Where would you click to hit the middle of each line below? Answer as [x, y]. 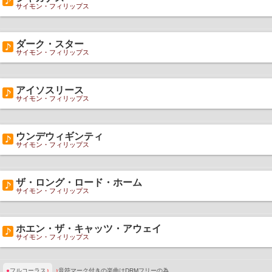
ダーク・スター [50, 44]
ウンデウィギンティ [59, 136]
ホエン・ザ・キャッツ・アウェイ [89, 229]
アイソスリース [50, 90]
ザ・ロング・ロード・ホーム [79, 182]
